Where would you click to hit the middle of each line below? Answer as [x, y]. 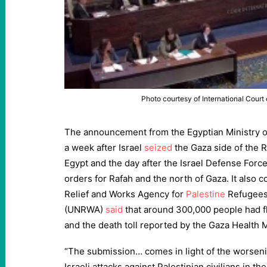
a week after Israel [104, 148]
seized [158, 148]
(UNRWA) [85, 209]
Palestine [206, 194]
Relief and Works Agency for [125, 194]
